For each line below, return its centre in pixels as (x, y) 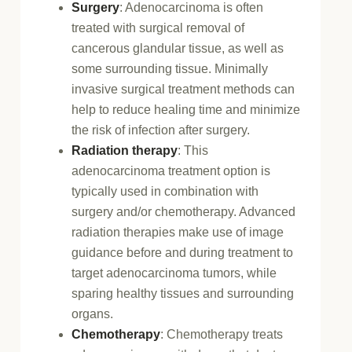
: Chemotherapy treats (222, 334)
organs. (93, 313)
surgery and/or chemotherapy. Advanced (184, 211)
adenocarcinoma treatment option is (171, 170)
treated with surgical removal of (158, 27)
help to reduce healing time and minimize (186, 109)
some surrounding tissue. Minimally (170, 68)
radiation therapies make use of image (178, 232)
